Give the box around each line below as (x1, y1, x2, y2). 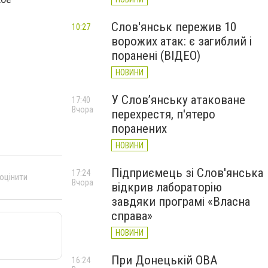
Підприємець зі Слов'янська (111, 166, 263, 180)
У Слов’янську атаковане (111, 93, 245, 107)
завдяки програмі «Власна (111, 194, 250, 209)
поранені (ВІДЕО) (111, 48, 200, 63)
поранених (111, 121, 167, 136)
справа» (111, 209, 153, 223)
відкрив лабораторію (111, 180, 222, 194)
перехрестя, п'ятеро (111, 107, 215, 121)
